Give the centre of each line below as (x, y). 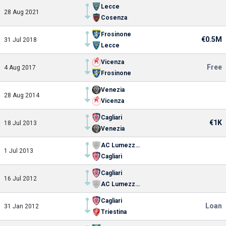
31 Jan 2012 (21, 206)
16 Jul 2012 (20, 179)
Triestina (114, 212)
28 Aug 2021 (22, 12)
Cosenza (114, 18)
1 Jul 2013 (19, 151)
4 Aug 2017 (20, 68)
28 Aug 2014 (22, 95)
